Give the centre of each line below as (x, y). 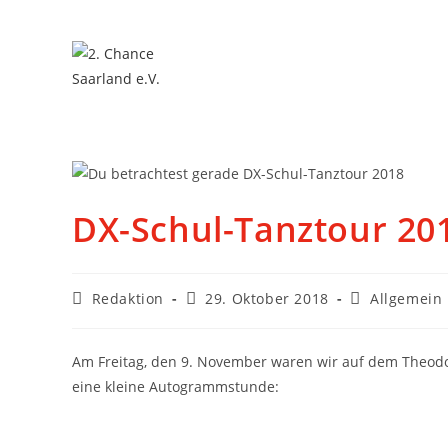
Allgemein (406, 298)
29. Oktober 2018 (267, 298)
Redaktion (128, 298)
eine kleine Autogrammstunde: (175, 386)
